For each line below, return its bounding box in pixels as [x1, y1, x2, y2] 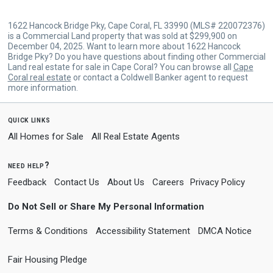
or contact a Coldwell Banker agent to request [71, 72, 248, 82]
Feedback [7, 176, 46, 188]
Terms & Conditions [7, 225, 88, 236]
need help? [7, 160, 50, 170]
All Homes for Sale [7, 130, 83, 142]
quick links [7, 114, 51, 124]
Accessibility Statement [95, 225, 190, 236]
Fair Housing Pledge [7, 253, 87, 265]
